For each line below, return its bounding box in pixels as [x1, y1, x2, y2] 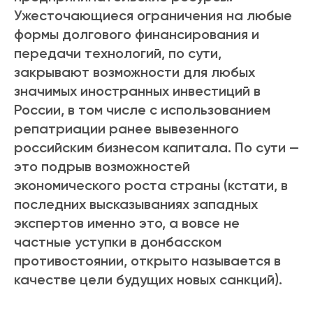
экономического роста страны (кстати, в [14, 177, 288, 194]
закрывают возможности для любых [14, 64, 255, 81]
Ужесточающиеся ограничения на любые [14, 7, 292, 24]
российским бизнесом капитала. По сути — [14, 139, 299, 156]
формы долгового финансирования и [14, 26, 259, 43]
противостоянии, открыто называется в [14, 252, 281, 270]
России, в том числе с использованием [14, 101, 270, 119]
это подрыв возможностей [14, 158, 190, 175]
